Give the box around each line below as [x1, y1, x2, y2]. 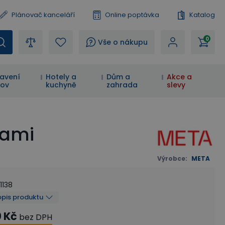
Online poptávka [105, 10, 159, 20]
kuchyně [46, 80, 77, 90]
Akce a [166, 72, 192, 82]
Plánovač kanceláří [12, 10, 75, 20]
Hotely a [46, 72, 77, 82]
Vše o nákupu [98, 37, 148, 47]
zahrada [106, 80, 138, 90]
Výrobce [157, 154, 185, 163]
